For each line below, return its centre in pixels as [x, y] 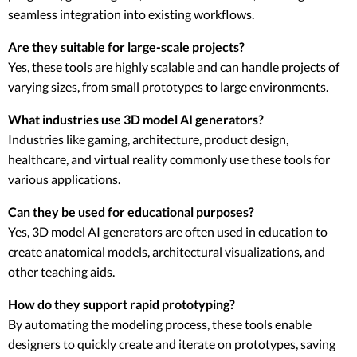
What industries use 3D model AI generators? [136, 120]
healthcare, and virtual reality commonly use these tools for [169, 159]
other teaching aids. [61, 272]
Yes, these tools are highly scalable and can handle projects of [174, 67]
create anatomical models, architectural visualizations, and [167, 252]
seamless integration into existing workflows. [131, 14]
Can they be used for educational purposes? [131, 212]
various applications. [64, 179]
